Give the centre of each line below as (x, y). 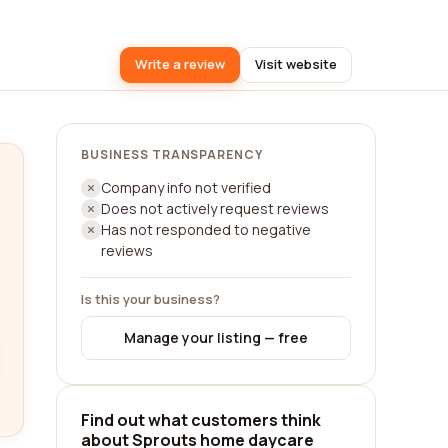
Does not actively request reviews (215, 208)
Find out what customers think (201, 420)
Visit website (296, 64)
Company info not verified (186, 187)
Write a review (180, 64)
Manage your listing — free (216, 337)
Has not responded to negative (206, 229)
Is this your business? (150, 299)
